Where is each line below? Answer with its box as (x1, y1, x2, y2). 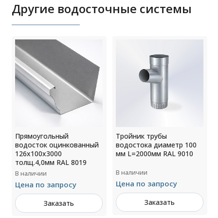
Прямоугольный (15, 131, 69, 141)
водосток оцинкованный (15, 140, 99, 150)
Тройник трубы (116, 131, 167, 141)
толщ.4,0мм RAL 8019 (15, 158, 87, 167)
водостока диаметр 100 (116, 140, 197, 150)
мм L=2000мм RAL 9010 (116, 149, 194, 159)
